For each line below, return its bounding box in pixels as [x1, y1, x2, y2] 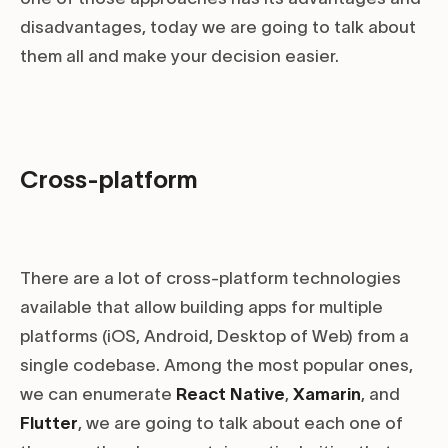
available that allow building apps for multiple [20, 298, 383, 317]
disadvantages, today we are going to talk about [20, 18, 416, 37]
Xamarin [293, 385, 361, 404]
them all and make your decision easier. [20, 47, 339, 66]
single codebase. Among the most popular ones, [20, 356, 413, 375]
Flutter [20, 414, 78, 433]
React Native [176, 385, 285, 404]
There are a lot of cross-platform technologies [20, 269, 401, 288]
